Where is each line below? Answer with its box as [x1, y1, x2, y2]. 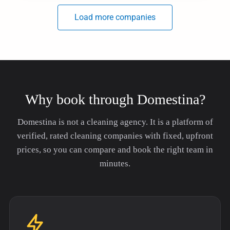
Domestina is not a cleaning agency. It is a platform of [17, 117, 213, 127]
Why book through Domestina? [25, 91, 205, 107]
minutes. [100, 159, 130, 168]
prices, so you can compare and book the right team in [17, 145, 213, 155]
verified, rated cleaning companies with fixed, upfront [17, 131, 213, 141]
